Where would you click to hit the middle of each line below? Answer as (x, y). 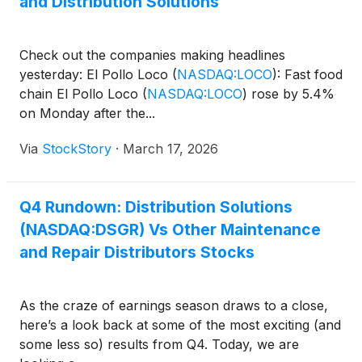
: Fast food (310, 74)
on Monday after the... (87, 113)
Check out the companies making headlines (152, 55)
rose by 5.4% (291, 94)
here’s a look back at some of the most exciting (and (180, 325)
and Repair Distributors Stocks (137, 252)
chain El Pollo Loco (81, 94)
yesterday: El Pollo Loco (96, 74)
